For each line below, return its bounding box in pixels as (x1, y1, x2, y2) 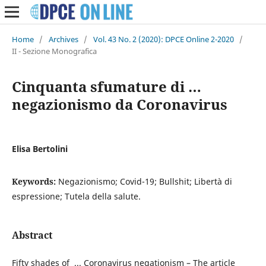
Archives (48, 33, 78, 45)
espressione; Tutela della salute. (11, 190, 141, 202)
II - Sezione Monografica (11, 45, 97, 56)
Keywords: (11, 175, 58, 187)
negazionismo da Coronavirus (11, 94, 227, 114)
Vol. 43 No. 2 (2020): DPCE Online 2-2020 (93, 33, 234, 45)
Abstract (11, 228, 52, 242)
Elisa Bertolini (11, 142, 68, 154)
